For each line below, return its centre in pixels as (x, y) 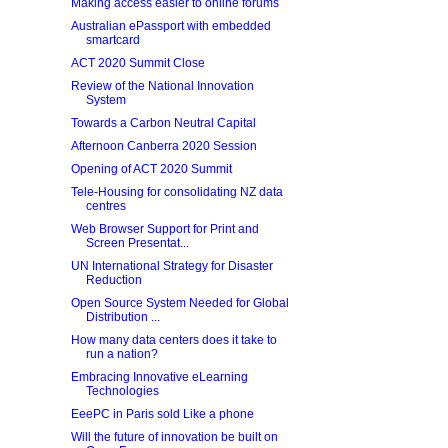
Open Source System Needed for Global (179, 303)
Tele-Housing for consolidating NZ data (176, 192)
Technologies (122, 391)
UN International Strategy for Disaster (171, 266)
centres (105, 206)
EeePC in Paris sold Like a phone (162, 414)
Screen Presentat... (137, 243)
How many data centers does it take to (173, 340)
